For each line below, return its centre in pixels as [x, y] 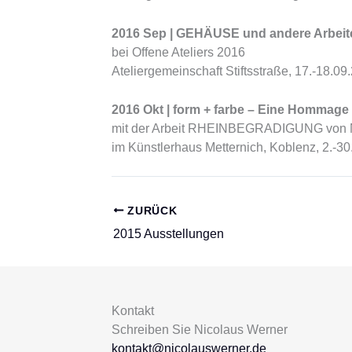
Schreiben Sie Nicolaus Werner [200, 329]
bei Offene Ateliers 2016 [178, 52]
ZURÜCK [150, 211]
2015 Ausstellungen [169, 233]
